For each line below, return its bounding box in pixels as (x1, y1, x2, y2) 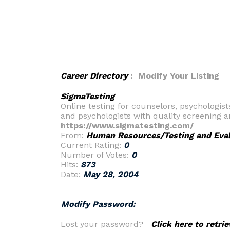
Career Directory (61, 71, 128, 81)
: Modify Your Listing (128, 71, 219, 81)
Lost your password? (61, 219, 151, 229)
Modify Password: (61, 199, 136, 209)
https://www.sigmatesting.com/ (61, 121, 194, 130)
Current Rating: (61, 140, 124, 150)
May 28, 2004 (83, 169, 138, 179)
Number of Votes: (61, 150, 131, 160)
